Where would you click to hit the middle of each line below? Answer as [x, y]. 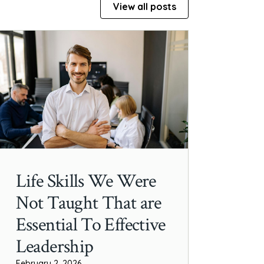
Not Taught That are [88, 203]
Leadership [55, 246]
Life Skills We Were [86, 181]
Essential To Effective [90, 225]
